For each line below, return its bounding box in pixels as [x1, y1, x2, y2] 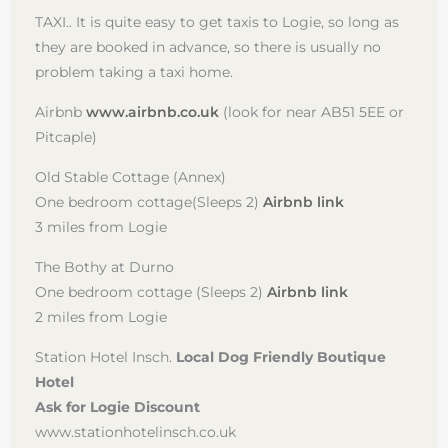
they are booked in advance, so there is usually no [35, 38, 381, 55]
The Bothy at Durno [35, 258, 174, 275]
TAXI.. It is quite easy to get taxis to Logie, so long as [35, 13, 399, 30]
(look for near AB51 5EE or [219, 103, 404, 120]
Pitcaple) [35, 128, 97, 145]
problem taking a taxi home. [35, 63, 233, 80]
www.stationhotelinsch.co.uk [35, 423, 236, 440]
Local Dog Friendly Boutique [176, 348, 386, 365]
